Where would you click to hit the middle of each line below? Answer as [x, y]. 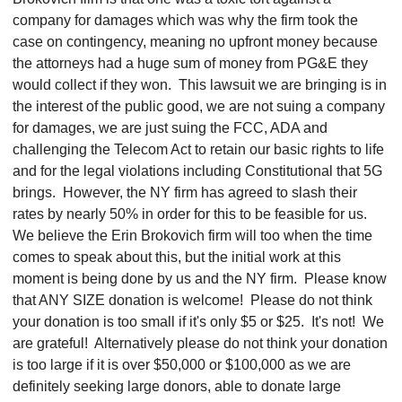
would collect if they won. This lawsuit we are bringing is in [200, 85]
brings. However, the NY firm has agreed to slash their [185, 192]
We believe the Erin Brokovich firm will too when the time [192, 236]
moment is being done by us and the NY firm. [158, 279]
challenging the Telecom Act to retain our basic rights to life [198, 149]
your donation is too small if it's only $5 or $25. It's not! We [198, 322]
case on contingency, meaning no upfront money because [195, 42]
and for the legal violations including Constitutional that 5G [197, 171]
